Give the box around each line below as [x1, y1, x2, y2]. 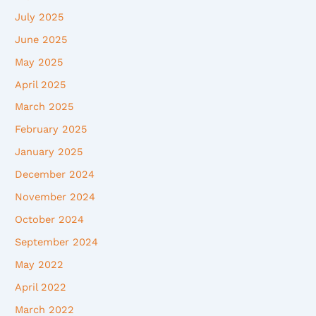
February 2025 [15, 123, 87, 136]
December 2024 [15, 168, 95, 181]
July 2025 [15, 10, 64, 23]
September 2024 [15, 236, 99, 249]
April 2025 [15, 78, 66, 91]
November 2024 [15, 190, 96, 204]
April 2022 [15, 280, 67, 293]
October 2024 [15, 213, 85, 226]
